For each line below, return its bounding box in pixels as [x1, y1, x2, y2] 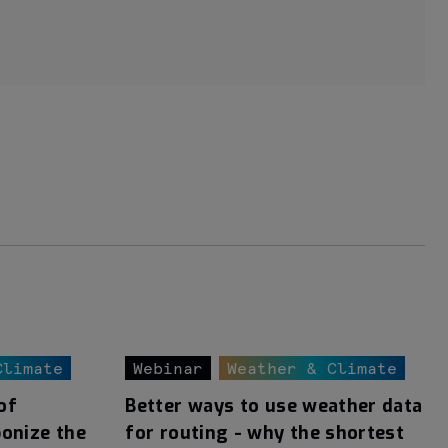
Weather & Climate [227, 361, 398, 378]
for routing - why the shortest [125, 421, 405, 446]
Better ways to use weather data [125, 394, 423, 419]
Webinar [133, 361, 204, 378]
